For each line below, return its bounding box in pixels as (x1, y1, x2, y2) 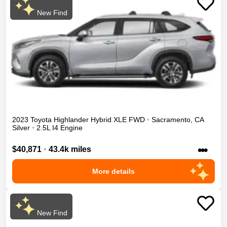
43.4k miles (49, 145, 91, 154)
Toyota (30, 115, 52, 124)
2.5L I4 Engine (36, 123, 83, 132)
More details (92, 167, 135, 176)
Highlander (54, 115, 89, 124)
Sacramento (152, 115, 191, 124)
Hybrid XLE (91, 115, 127, 124)
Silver (12, 123, 30, 132)
